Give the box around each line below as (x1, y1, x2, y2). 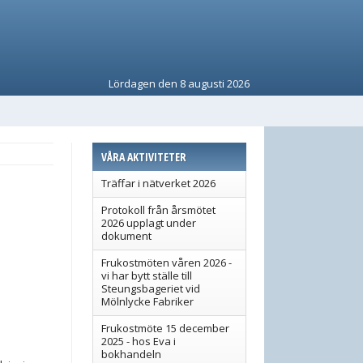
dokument (101, 228, 152, 243)
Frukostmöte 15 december (101, 321, 229, 335)
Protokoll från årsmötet (101, 203, 216, 217)
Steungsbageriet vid (101, 281, 200, 296)
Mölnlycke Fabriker (101, 294, 194, 309)
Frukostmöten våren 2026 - (101, 255, 232, 270)
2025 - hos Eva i (101, 334, 176, 348)
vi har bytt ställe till (101, 268, 192, 283)
